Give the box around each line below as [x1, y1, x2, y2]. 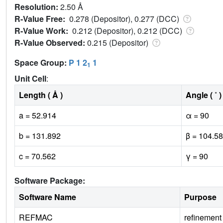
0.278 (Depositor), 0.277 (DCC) [69, 13, 181, 25]
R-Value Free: [14, 13, 69, 25]
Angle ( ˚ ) [186, 89, 222, 101]
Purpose [184, 191, 217, 203]
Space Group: [14, 57, 69, 69]
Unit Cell [14, 73, 46, 85]
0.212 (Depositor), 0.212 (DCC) [72, 25, 184, 37]
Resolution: [14, 1, 60, 13]
